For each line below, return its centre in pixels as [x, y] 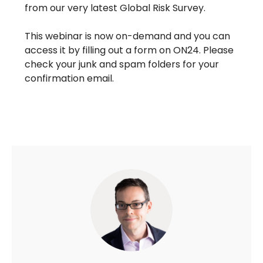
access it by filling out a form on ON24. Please [129, 50]
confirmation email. [70, 79]
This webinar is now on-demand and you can [128, 36]
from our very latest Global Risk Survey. [115, 8]
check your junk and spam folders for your [122, 65]
